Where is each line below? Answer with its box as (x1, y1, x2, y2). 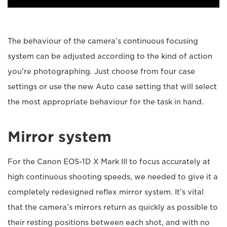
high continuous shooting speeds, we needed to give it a (8, 172, 218, 181)
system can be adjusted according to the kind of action (8, 52, 212, 60)
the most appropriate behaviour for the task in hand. (8, 97, 204, 106)
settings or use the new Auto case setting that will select (8, 82, 217, 91)
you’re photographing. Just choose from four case (8, 67, 195, 75)
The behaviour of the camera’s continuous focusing (8, 36, 198, 45)
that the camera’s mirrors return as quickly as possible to (8, 203, 218, 211)
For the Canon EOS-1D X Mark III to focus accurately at (8, 157, 210, 166)
